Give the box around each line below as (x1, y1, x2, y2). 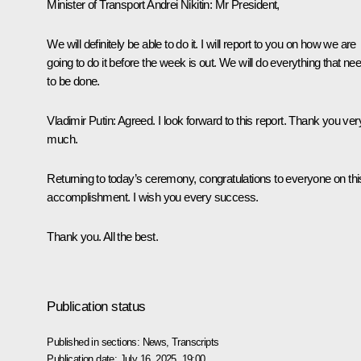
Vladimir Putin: (47, 113, 116, 127)
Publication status (47, 298, 146, 314)
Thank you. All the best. (47, 229, 158, 243)
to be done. (47, 73, 100, 88)
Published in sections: (47, 335, 143, 348)
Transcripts (172, 335, 219, 348)
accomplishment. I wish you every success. (47, 189, 259, 204)
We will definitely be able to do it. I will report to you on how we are (47, 36, 356, 51)
